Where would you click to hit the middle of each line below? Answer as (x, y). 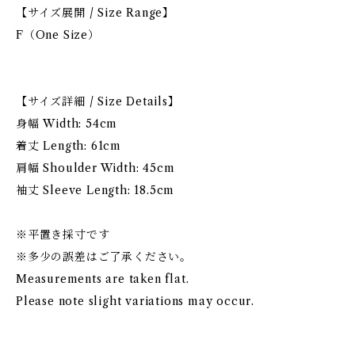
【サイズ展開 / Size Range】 (95, 13)
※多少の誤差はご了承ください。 (104, 257)
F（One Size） (58, 35)
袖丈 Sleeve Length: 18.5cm (95, 190)
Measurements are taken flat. (103, 279)
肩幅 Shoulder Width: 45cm (95, 168)
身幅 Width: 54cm (67, 124)
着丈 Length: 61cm (69, 146)
